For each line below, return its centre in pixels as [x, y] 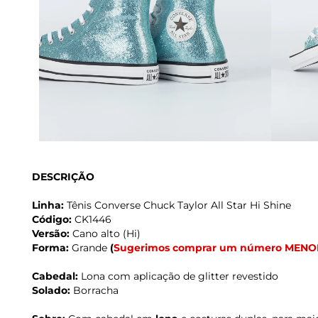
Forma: [50, 248]
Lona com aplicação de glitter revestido [178, 276]
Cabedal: [55, 276]
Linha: [48, 205]
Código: [52, 220]
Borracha [96, 291]
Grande [89, 248]
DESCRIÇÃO [63, 177]
